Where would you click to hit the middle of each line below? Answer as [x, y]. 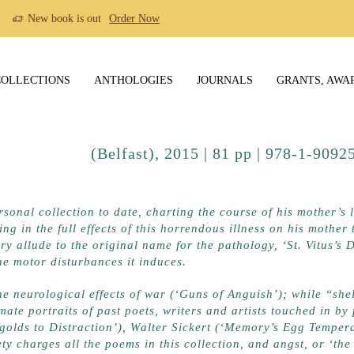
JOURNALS [225, 80]
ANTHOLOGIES [134, 80]
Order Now [135, 18]
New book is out [65, 18]
